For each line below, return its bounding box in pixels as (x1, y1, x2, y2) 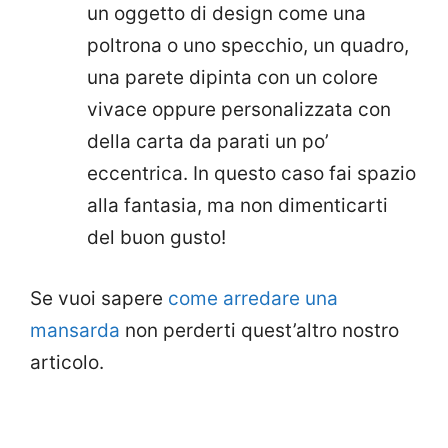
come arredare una (168, 286, 338, 310)
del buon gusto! (87, 226, 226, 250)
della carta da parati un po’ (87, 130, 329, 154)
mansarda (30, 318, 120, 342)
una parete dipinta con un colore (87, 66, 378, 90)
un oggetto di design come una (87, 2, 366, 26)
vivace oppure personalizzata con (87, 98, 391, 122)
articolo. (30, 350, 104, 374)
